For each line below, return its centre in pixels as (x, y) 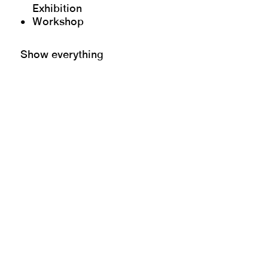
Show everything (62, 55)
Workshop (58, 22)
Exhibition (57, 9)
